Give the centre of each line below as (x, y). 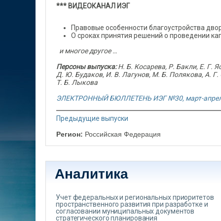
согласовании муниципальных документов (125, 211)
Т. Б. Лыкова (77, 82)
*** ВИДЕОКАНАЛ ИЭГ (93, 6)
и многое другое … (87, 51)
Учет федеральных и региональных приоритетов (135, 197)
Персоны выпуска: (86, 67)
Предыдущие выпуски (92, 118)
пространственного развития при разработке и (132, 204)
